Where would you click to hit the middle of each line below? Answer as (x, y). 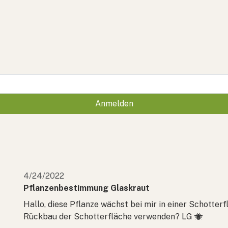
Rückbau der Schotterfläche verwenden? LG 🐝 (113, 216)
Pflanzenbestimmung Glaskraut (87, 188)
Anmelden (114, 103)
